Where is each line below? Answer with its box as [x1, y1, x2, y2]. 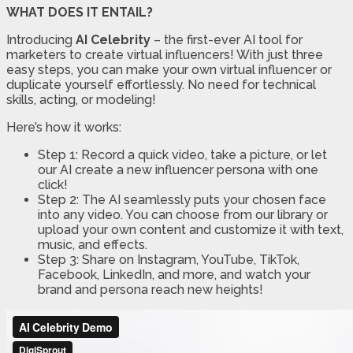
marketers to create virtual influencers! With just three [6, 46, 323, 62]
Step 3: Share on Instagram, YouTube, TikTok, [38, 251, 299, 267]
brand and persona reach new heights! [38, 281, 263, 297]
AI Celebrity [76, 32, 150, 47]
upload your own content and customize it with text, [38, 221, 344, 237]
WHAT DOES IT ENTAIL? [6, 4, 153, 20]
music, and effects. [38, 236, 147, 252]
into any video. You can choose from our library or [38, 206, 328, 222]
